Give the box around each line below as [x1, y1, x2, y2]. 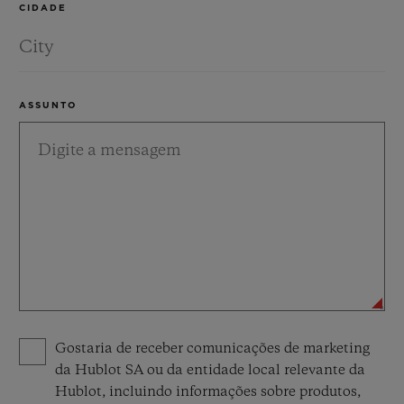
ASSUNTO [19, 101, 78, 110]
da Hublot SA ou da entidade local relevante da [55, 363, 365, 378]
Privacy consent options [18, 337, 188, 352]
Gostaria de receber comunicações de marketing [55, 342, 370, 356]
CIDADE [19, 4, 67, 13]
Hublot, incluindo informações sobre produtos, [55, 385, 361, 399]
